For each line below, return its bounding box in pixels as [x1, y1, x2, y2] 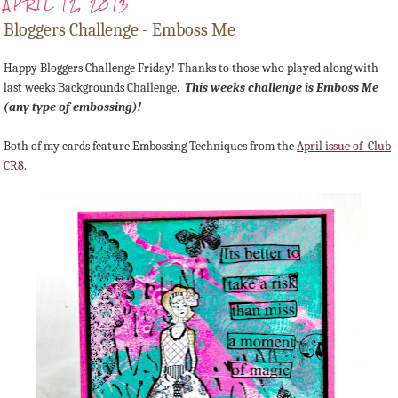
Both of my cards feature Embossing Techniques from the [4, 139, 297, 155]
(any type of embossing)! [4, 99, 141, 115]
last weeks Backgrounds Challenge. [4, 80, 185, 96]
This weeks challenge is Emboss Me [185, 80, 378, 96]
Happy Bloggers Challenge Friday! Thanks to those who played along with [4, 60, 378, 76]
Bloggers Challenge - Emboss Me [4, 20, 235, 41]
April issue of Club [297, 139, 391, 155]
